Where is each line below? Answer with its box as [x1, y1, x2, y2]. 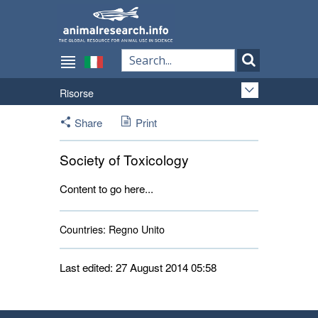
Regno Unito [106, 221, 165, 236]
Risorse [60, 85, 94, 100]
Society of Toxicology [60, 150, 189, 169]
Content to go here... [60, 181, 153, 196]
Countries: [60, 221, 106, 236]
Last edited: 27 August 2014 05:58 [60, 260, 216, 275]
